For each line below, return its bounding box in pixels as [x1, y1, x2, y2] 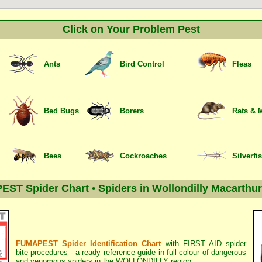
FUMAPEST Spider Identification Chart [16, 239, 161, 248]
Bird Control [120, 60, 164, 68]
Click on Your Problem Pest [62, 23, 200, 35]
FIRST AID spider [182, 239, 247, 248]
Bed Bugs [44, 106, 79, 115]
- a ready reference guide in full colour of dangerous [68, 248, 247, 257]
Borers [120, 106, 144, 115]
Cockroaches [120, 151, 167, 160]
